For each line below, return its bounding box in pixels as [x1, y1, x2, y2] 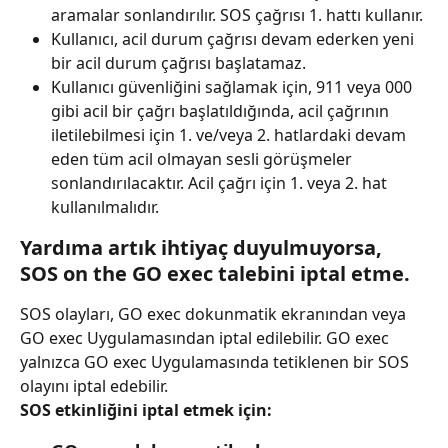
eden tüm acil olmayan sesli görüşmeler [51, 148, 356, 171]
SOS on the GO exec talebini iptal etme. [20, 260, 410, 288]
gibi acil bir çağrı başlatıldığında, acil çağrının [51, 100, 393, 123]
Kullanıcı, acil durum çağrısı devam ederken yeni [51, 28, 418, 51]
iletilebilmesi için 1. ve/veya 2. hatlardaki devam [51, 124, 410, 147]
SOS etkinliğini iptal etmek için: [20, 399, 272, 422]
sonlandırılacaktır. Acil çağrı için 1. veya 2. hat [51, 172, 391, 195]
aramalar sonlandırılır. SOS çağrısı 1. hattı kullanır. [51, 4, 423, 27]
